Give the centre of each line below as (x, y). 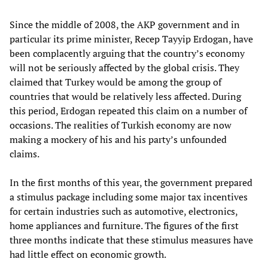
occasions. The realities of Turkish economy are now (121, 125)
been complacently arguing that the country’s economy (127, 53)
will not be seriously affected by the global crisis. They (124, 67)
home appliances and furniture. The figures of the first (124, 225)
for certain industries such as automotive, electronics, (124, 211)
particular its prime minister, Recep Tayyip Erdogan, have (131, 39)
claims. (25, 153)
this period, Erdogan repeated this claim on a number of (128, 110)
